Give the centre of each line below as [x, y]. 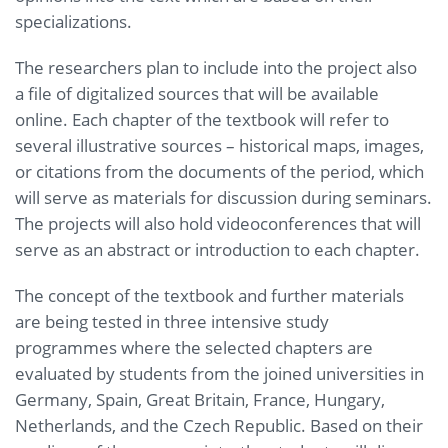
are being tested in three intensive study [172, 321]
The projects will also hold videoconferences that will [218, 223]
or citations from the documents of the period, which [219, 171]
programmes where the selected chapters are [194, 347]
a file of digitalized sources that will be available [197, 93]
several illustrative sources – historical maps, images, [219, 145]
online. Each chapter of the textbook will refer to [202, 119]
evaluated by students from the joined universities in [219, 373]
